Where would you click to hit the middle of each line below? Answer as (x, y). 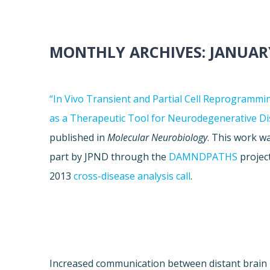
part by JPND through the (109, 157)
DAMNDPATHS (203, 157)
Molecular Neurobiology (158, 138)
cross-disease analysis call (132, 176)
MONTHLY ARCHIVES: (130, 52)
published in (79, 138)
